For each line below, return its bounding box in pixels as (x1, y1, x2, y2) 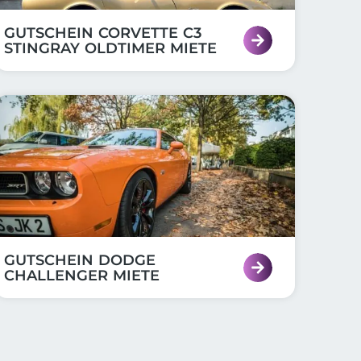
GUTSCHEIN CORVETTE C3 (3, 24, 201, 42)
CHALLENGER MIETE (3, 267, 160, 284)
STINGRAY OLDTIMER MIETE (3, 39, 217, 57)
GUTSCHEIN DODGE (3, 251, 156, 269)
